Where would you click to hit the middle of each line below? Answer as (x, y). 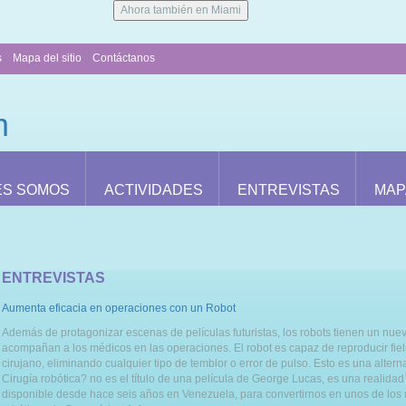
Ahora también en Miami (180, 10)
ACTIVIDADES (154, 189)
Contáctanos (124, 58)
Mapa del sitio (47, 58)
